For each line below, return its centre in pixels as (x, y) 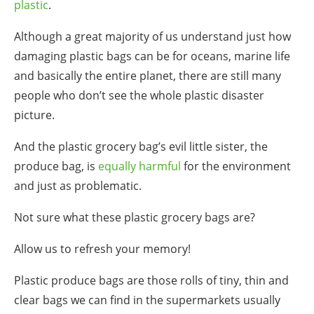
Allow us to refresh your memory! (102, 249)
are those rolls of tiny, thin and (206, 281)
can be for (161, 56)
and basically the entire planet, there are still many (148, 76)
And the (36, 147)
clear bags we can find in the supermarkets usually (147, 300)
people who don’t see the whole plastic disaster (139, 96)
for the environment (236, 166)
